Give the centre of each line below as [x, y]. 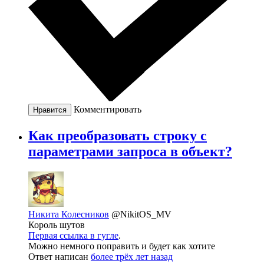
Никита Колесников [69, 214]
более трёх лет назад [132, 256]
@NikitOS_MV [141, 214]
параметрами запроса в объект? [130, 151]
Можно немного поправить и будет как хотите [122, 246]
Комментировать [108, 110]
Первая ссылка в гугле [73, 235]
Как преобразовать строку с [118, 135]
